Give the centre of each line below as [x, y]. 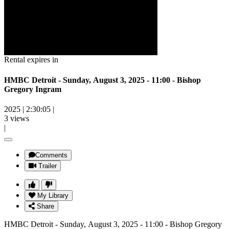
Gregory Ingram [33, 89]
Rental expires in [31, 60]
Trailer [48, 166]
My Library [53, 195]
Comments [51, 155]
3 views [17, 118]
